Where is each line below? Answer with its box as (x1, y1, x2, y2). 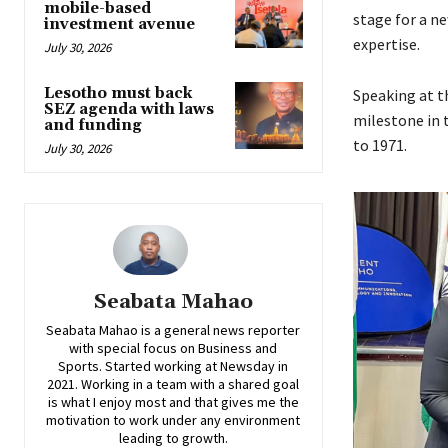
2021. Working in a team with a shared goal (47, 375, 300, 394)
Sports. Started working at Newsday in (58, 357, 289, 376)
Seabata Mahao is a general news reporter (46, 321, 301, 340)
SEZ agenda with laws (44, 100, 214, 120)
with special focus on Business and (69, 339, 278, 358)
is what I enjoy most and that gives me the (47, 393, 299, 412)
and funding (44, 116, 142, 136)
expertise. (352, 33, 420, 54)
